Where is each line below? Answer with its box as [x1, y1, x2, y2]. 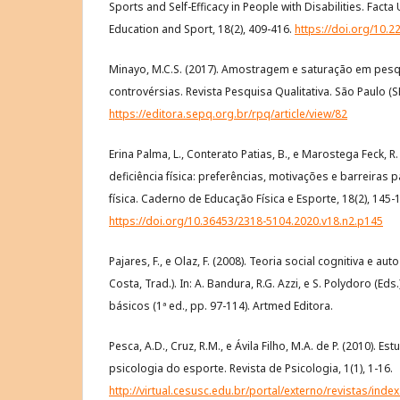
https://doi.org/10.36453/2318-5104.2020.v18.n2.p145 [109, 213, 383, 229]
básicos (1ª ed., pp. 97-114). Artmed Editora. [109, 298, 333, 314]
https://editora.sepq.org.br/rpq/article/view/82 [109, 106, 347, 122]
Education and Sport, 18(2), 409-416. [109, 21, 295, 37]
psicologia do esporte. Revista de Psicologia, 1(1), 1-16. [109, 361, 393, 377]
